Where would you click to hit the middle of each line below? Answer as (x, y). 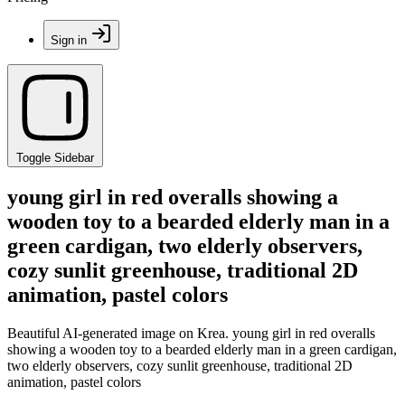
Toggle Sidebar (55, 158)
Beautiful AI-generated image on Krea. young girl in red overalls (191, 333)
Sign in (69, 40)
